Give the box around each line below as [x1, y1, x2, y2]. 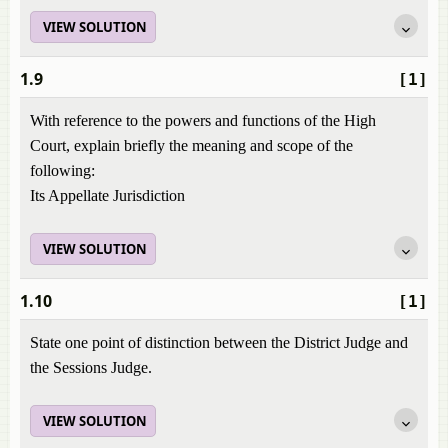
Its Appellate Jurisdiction [30, 187, 185, 204]
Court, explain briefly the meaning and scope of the [30, 137, 353, 154]
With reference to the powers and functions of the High [30, 112, 376, 129]
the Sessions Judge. [30, 359, 152, 376]
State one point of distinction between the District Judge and [30, 334, 408, 351]
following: [30, 162, 95, 179]
